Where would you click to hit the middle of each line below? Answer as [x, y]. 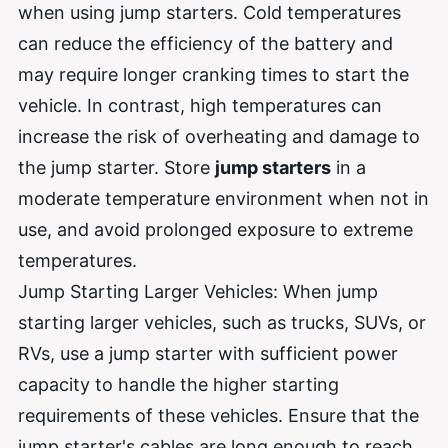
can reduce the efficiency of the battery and [205, 43]
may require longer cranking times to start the [213, 74]
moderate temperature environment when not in [223, 198]
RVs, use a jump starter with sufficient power [208, 353]
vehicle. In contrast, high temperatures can [200, 105]
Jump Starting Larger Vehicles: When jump [198, 291]
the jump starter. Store [116, 167]
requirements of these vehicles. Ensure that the [218, 415]
